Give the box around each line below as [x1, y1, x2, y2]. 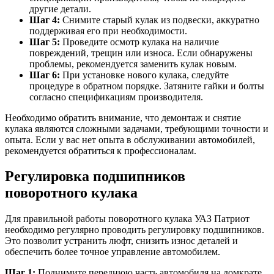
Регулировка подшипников [5, 168, 185, 185]
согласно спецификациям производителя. [29, 91, 203, 102]
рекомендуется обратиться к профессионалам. [5, 145, 196, 156]
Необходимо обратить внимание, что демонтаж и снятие [5, 112, 241, 123]
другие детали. [29, 3, 91, 14]
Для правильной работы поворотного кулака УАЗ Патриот [5, 213, 250, 224]
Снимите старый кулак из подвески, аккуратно [60, 14, 259, 25]
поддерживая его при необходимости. [29, 25, 187, 36]
